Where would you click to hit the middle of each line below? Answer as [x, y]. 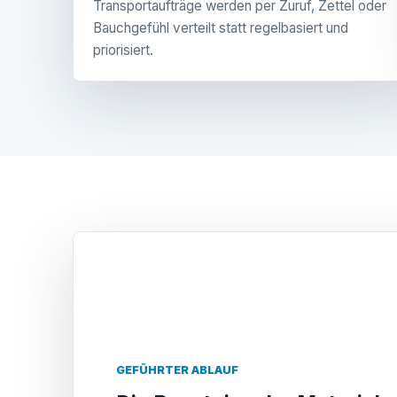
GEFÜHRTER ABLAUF [177, 370]
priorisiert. [123, 50]
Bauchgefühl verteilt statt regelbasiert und [221, 27]
